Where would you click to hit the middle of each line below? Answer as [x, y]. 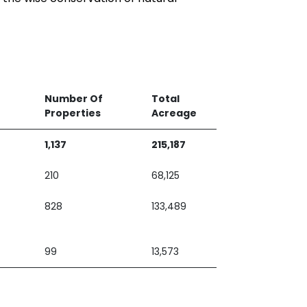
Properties [73, 113]
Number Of [74, 99]
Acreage [174, 113]
